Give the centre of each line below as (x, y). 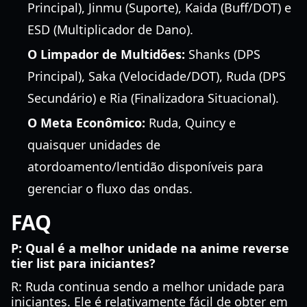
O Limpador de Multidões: (106, 54)
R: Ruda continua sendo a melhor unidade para (148, 286)
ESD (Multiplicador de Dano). (110, 29)
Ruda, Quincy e (191, 123)
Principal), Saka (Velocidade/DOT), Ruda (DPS (157, 76)
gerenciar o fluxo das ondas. (110, 188)
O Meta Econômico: (86, 123)
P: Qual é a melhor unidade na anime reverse (150, 248)
